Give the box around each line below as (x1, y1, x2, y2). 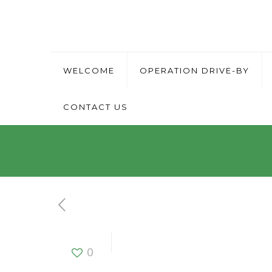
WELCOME (63, 66, 115, 75)
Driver (130, 229, 198, 255)
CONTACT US (63, 102, 128, 112)
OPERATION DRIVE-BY (140, 66, 250, 75)
